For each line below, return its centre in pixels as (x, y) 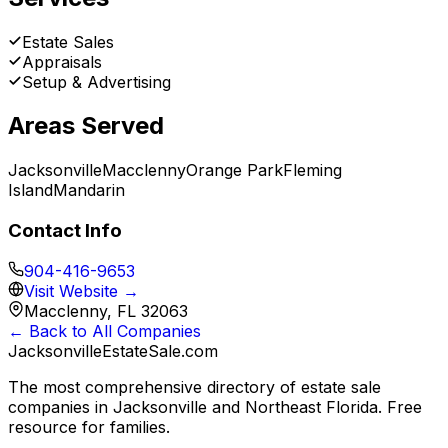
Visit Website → (81, 290)
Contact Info (65, 231)
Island (30, 190)
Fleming (312, 170)
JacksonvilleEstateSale (94, 350)
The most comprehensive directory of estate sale (194, 386)
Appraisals (62, 61)
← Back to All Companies (104, 330)
